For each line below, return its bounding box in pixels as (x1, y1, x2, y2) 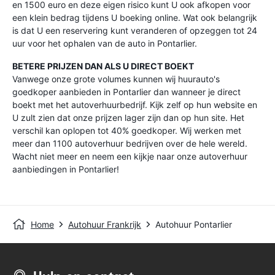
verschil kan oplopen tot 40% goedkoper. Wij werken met (12, 125, 241, 136)
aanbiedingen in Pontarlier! (12, 164, 119, 174)
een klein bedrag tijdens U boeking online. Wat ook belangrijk (12, 12, 257, 23)
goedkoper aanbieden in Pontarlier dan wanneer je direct (12, 87, 241, 97)
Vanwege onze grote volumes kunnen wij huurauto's (12, 74, 220, 84)
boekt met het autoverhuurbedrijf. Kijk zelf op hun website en (12, 99, 257, 110)
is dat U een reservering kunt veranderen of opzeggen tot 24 (12, 25, 257, 36)
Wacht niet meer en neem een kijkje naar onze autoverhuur (12, 151, 247, 161)
